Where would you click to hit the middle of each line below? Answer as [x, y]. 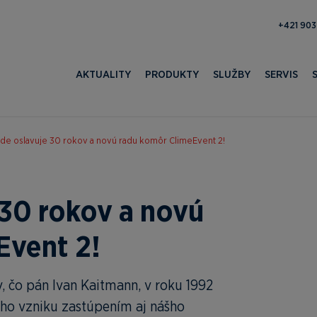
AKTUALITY [103, 74]
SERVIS [281, 74]
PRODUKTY [172, 74]
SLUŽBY [232, 74]
